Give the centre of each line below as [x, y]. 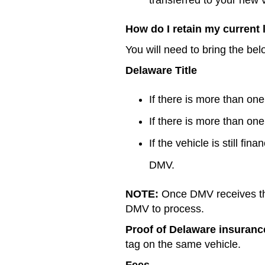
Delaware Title [161, 70]
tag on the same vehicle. [183, 244]
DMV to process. [165, 209]
